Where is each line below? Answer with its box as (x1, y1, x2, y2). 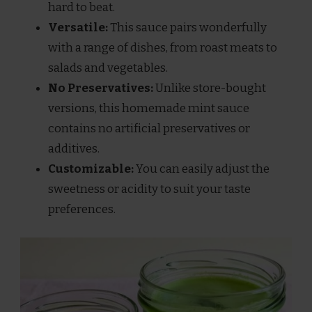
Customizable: (48, 162, 134, 177)
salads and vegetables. (48, 61, 168, 76)
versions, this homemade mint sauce (48, 101, 249, 116)
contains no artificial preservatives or (48, 121, 250, 136)
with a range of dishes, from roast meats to (48, 40, 277, 56)
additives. (48, 141, 100, 157)
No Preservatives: (48, 81, 153, 96)
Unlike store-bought (153, 81, 266, 96)
